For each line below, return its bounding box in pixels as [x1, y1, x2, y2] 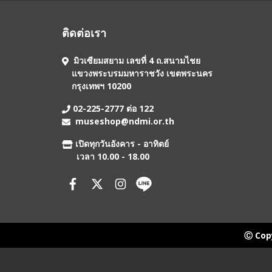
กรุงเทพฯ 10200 [62, 80, 131, 92]
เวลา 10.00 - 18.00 [62, 151, 149, 162]
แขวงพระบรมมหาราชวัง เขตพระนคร [62, 67, 212, 79]
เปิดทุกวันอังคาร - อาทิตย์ [72, 138, 169, 149]
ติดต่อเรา [62, 25, 106, 40]
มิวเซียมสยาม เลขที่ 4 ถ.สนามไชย [70, 55, 200, 66]
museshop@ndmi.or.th [75, 115, 174, 127]
